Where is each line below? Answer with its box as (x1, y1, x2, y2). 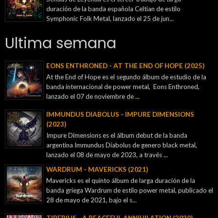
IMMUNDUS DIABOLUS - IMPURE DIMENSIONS (46, 110, 194, 119)
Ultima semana (5, 33, 116, 54)
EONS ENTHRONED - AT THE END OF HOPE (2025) (46, 62, 204, 70)
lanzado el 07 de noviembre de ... (46, 92, 140, 100)
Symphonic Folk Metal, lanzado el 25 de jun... (46, 14, 174, 22)
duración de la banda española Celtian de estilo (46, 4, 182, 13)
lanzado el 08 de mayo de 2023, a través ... (46, 150, 168, 159)
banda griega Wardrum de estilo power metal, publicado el (46, 186, 213, 194)
